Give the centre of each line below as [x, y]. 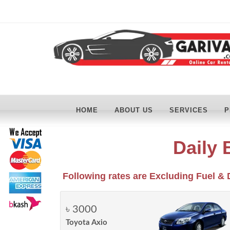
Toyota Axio [87, 223]
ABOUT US [134, 110]
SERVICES [189, 110]
